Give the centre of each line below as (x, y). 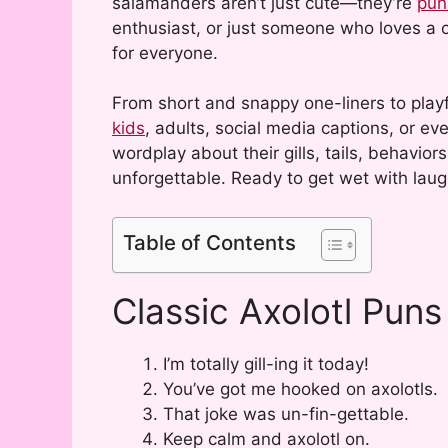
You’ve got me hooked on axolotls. (300, 388)
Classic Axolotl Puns (277, 310)
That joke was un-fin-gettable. (286, 413)
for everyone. (165, 52)
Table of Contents (209, 242)
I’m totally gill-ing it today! (266, 363)
